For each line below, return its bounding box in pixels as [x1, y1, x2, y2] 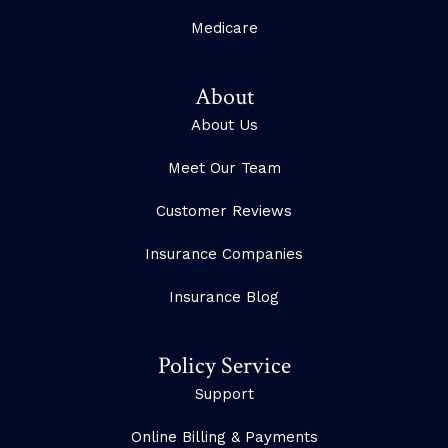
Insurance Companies [145, 245, 303, 264]
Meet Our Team [167, 159, 281, 178]
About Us [190, 116, 258, 135]
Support [194, 385, 254, 404]
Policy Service [157, 350, 291, 382]
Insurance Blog [169, 288, 279, 307]
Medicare [190, 19, 258, 38]
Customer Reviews [156, 202, 292, 221]
